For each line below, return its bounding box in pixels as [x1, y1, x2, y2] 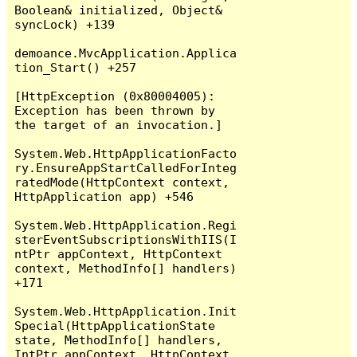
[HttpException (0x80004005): [14, 88, 216, 103]
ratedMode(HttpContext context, [14, 175, 230, 189]
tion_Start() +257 [14, 60, 137, 74]
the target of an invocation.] [14, 117, 223, 131]
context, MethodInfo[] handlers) [14, 261, 237, 275]
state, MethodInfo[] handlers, [14, 332, 223, 347]
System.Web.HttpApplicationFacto [14, 146, 237, 160]
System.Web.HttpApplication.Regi [14, 218, 237, 232]
